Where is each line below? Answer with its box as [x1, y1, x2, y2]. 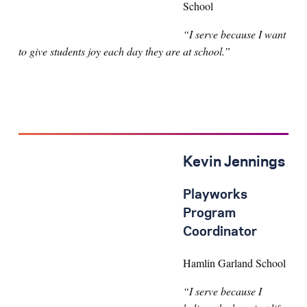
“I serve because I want [183, 27, 286, 42]
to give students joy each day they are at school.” [19, 44, 230, 59]
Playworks [183, 189, 247, 202]
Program [183, 208, 236, 221]
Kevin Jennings [183, 156, 285, 170]
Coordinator [183, 226, 257, 239]
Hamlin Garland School [183, 256, 286, 271]
